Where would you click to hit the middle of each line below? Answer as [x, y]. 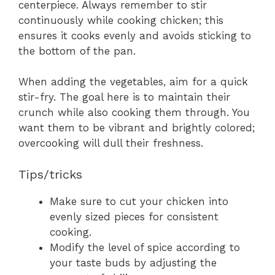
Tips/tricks [50, 174]
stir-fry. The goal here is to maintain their [124, 97]
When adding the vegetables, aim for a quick [133, 82]
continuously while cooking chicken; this [121, 20]
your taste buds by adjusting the [133, 262]
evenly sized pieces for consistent [134, 216]
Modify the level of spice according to [145, 247]
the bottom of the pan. [77, 51]
